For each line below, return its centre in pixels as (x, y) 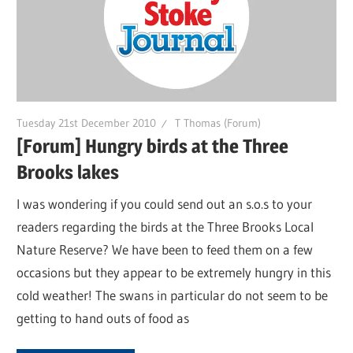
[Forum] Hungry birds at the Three (153, 147)
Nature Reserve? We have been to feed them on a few (165, 249)
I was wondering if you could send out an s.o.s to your (165, 203)
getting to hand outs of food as (103, 318)
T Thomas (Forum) (218, 123)
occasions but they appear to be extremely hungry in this (174, 272)
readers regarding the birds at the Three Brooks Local (165, 226)
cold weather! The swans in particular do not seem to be (173, 295)
